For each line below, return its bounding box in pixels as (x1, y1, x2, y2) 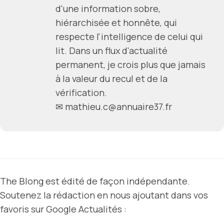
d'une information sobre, (55, 2, 160, 14)
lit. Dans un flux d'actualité (55, 44, 167, 56)
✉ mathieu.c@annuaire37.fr (55, 100, 172, 112)
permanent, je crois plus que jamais (55, 58, 205, 70)
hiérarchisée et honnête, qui (55, 16, 177, 28)
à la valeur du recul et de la (55, 72, 167, 84)
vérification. (55, 86, 107, 98)
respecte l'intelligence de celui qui (55, 30, 203, 42)
